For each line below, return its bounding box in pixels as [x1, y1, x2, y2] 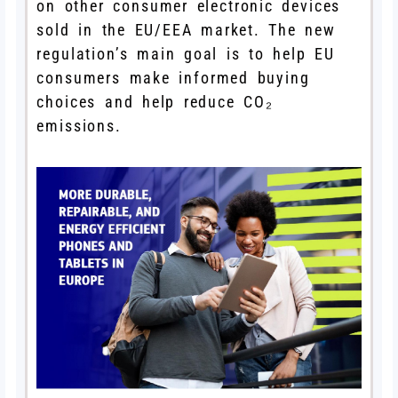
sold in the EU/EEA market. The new [36, 20, 336, 39]
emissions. [36, 115, 122, 135]
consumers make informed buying [36, 68, 310, 87]
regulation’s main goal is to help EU [36, 44, 335, 63]
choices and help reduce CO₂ [36, 92, 274, 111]
